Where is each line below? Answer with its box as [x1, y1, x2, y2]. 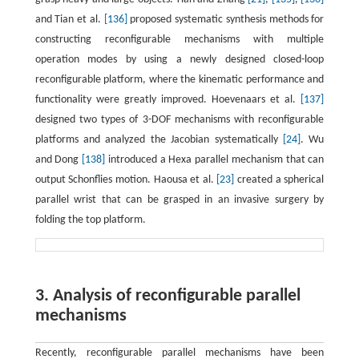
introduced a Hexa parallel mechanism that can [105, 154, 325, 167]
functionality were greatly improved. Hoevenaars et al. [34, 94, 301, 107]
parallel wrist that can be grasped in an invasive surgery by [34, 194, 325, 207]
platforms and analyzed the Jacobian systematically [34, 134, 283, 147]
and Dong [34, 154, 83, 167]
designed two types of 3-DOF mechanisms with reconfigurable [34, 114, 325, 127]
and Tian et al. [34, 14, 104, 26]
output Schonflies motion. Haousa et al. [34, 174, 217, 187]
